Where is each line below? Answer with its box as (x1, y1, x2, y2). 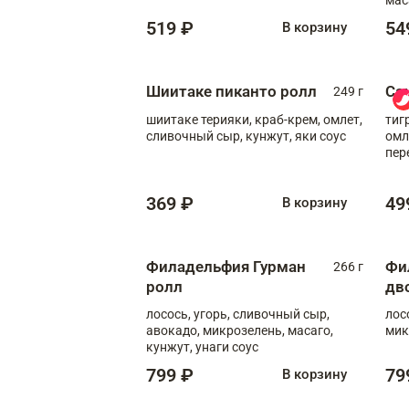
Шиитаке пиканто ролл (146, 81, 317, 100)
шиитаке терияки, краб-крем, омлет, (146, 111, 362, 127)
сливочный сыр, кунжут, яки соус (146, 128, 346, 143)
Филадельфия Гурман (146, 257, 306, 276)
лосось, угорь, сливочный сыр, (146, 306, 330, 321)
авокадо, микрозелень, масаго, (146, 322, 333, 338)
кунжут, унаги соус (146, 339, 258, 354)
